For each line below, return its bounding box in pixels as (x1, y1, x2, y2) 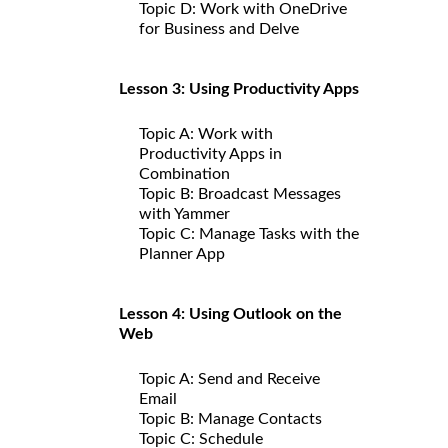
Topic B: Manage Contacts (139, 410, 322, 427)
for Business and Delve (139, 20, 299, 37)
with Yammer (139, 205, 230, 222)
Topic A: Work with (139, 125, 273, 142)
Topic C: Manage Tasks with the (139, 225, 359, 242)
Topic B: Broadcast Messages (139, 185, 341, 202)
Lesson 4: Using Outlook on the (119, 305, 342, 322)
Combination (139, 165, 230, 182)
